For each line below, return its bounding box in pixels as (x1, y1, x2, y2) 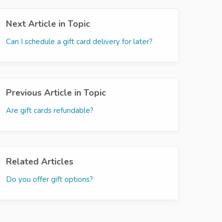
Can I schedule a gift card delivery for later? (6, 37, 153, 47)
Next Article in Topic (6, 18, 90, 30)
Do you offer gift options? (6, 174, 93, 184)
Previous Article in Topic (6, 87, 106, 99)
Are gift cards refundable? (6, 106, 94, 115)
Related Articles (6, 156, 73, 167)
